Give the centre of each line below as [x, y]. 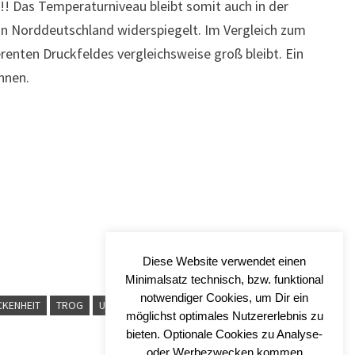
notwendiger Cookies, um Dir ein [224, 297]
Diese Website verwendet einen [224, 261]
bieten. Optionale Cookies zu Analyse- [224, 334]
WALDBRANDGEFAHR [220, 305]
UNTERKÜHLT [128, 305]
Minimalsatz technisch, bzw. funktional [224, 279]
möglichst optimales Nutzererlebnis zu [224, 315]
